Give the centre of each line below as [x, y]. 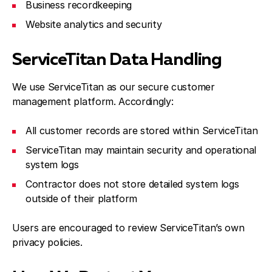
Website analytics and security [94, 24]
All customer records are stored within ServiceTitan [142, 131]
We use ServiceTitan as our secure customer [114, 87]
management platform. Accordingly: [93, 101]
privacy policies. [47, 242]
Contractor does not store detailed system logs [132, 184]
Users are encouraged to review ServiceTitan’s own [128, 228]
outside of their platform [81, 199]
